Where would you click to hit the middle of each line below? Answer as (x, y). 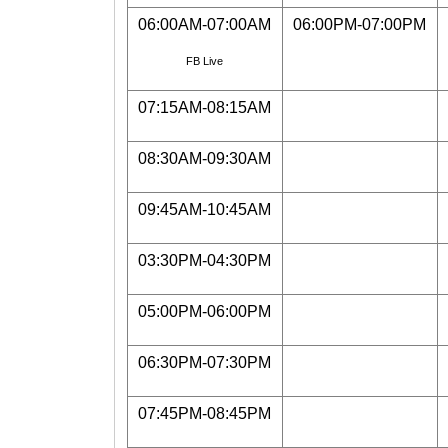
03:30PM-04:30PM (204, 260)
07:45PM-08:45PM (204, 413)
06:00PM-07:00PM (359, 24)
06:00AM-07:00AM (204, 24)
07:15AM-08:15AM (204, 107)
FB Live (204, 61)
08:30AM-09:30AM (204, 158)
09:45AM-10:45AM (204, 209)
